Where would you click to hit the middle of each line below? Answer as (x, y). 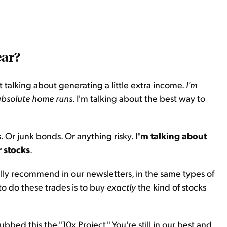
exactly (122, 187)
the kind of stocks (172, 187)
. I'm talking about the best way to (139, 98)
